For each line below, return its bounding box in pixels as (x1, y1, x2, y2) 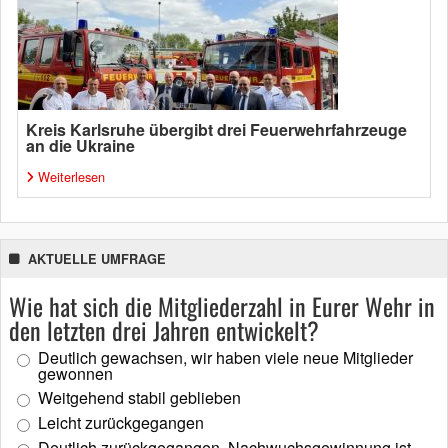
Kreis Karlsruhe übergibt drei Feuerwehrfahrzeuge (26, 118, 407, 141)
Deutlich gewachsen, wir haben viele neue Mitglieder (38, 346, 413, 369)
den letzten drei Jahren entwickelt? (9, 312, 319, 348)
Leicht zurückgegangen (38, 411, 204, 434)
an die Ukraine (26, 134, 135, 157)
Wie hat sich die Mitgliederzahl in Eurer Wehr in (9, 288, 435, 324)
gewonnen (38, 362, 113, 385)
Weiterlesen (38, 167, 105, 186)
